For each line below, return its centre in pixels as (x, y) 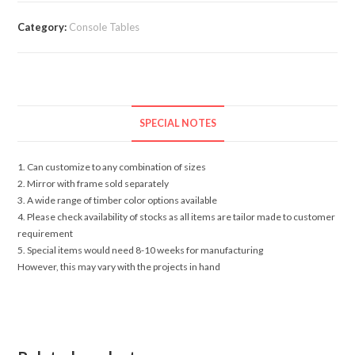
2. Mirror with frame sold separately (94, 184)
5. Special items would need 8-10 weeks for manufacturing (141, 250)
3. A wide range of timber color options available (118, 200)
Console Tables (105, 27)
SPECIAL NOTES (177, 124)
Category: (44, 27)
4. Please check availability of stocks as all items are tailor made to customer (177, 217)
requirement (46, 234)
